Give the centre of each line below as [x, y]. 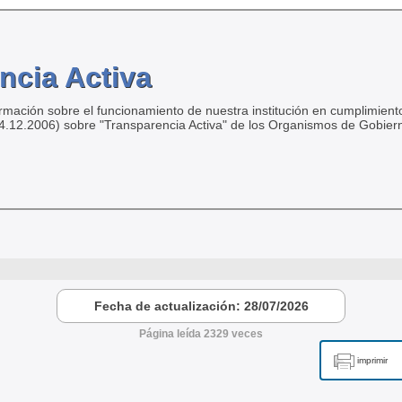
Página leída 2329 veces [201, 334]
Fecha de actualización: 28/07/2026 [201, 306]
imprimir [372, 360]
